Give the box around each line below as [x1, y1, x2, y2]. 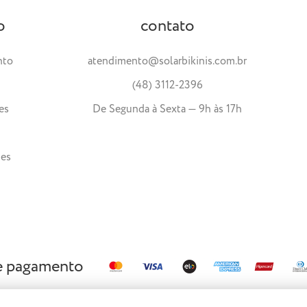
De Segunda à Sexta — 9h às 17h [93, 101, 243, 117]
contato [140, 14, 195, 38]
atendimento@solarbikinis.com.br [88, 53, 247, 69]
